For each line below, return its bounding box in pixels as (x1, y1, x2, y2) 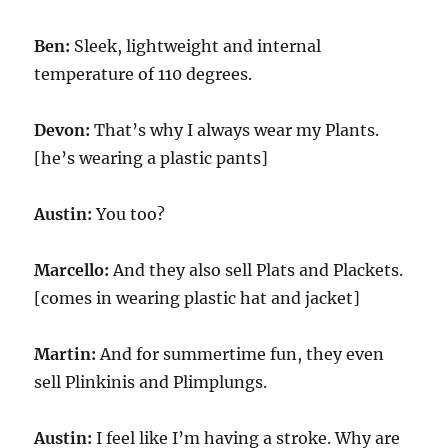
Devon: (34, 120, 95, 141)
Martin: (34, 344, 101, 365)
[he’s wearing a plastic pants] (34, 148, 269, 169)
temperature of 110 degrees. (34, 64, 253, 85)
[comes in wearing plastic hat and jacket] (34, 288, 361, 309)
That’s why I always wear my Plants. (94, 120, 380, 141)
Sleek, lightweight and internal (74, 36, 322, 57)
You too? (96, 204, 166, 225)
